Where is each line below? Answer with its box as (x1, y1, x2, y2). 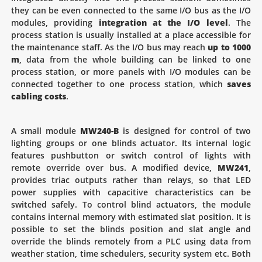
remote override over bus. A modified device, (11, 162, 218, 174)
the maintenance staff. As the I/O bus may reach (11, 42, 208, 53)
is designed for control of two (119, 125, 251, 137)
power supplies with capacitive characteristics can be (11, 187, 251, 198)
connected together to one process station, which (11, 78, 227, 90)
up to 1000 (208, 42, 251, 53)
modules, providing (11, 17, 99, 29)
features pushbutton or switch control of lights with (11, 150, 251, 161)
